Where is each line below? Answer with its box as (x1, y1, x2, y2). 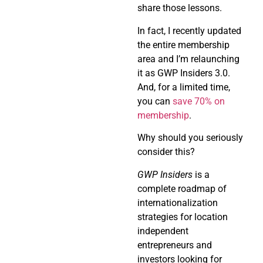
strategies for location (137, 211, 228, 222)
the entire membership (137, 39, 230, 50)
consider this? (137, 146, 195, 158)
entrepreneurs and (137, 239, 212, 251)
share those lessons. (137, 2, 222, 14)
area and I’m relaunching (137, 53, 240, 65)
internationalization (137, 197, 218, 208)
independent (137, 225, 188, 237)
